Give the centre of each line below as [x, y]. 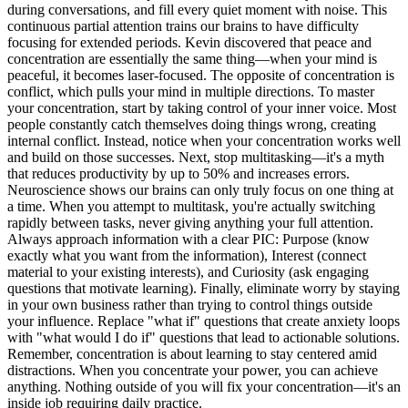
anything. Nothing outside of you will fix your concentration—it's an [204, 386]
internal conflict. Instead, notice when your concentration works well [204, 140]
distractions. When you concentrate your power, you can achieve [193, 370]
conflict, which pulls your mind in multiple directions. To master [191, 91]
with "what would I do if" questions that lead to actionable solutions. [204, 337]
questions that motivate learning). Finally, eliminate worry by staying [204, 288]
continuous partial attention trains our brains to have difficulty [183, 25]
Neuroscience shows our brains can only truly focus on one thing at [200, 189]
